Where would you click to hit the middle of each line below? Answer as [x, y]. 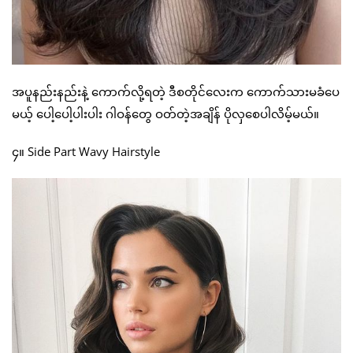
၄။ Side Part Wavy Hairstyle [86, 151]
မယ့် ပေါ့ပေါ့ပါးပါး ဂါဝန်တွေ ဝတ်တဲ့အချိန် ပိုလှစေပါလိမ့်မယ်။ [165, 113]
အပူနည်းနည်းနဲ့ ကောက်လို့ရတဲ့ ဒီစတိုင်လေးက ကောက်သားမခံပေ [176, 91]
